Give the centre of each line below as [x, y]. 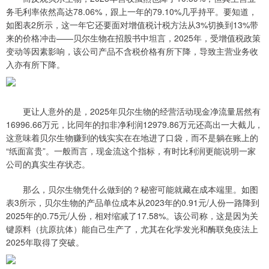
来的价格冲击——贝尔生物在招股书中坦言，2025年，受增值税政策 [133, 38]
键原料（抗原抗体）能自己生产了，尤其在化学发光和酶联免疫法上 [132, 229]
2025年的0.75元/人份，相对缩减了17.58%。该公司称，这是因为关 [132, 216]
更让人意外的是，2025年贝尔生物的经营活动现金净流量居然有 [133, 111]
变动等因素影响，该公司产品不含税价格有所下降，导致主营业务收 [132, 51]
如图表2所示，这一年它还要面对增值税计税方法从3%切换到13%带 [132, 25]
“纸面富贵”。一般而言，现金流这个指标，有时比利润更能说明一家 [131, 151]
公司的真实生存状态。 [48, 164]
